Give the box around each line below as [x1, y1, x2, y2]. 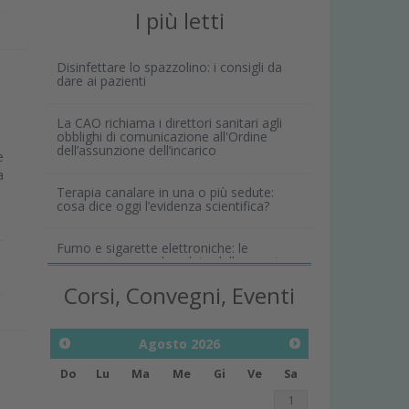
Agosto [139, 335, 188, 353]
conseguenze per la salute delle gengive [57, 252, 292, 270]
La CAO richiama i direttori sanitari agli [57, 113, 283, 131]
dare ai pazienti [57, 71, 147, 89]
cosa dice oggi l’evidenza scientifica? [57, 196, 270, 215]
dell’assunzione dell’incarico [57, 141, 217, 159]
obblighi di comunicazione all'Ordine [57, 127, 268, 145]
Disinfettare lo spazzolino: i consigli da [57, 58, 283, 76]
